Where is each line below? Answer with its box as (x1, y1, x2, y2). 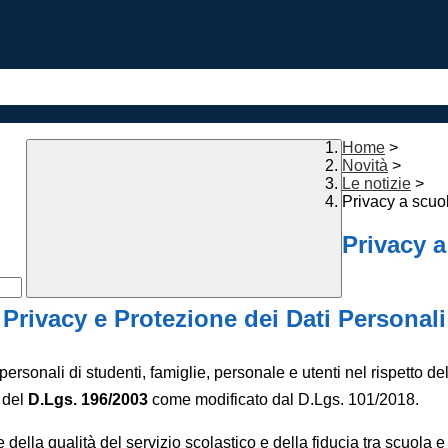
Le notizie (342, 175, 411, 193)
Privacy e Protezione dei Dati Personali (2, 305, 446, 333)
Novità (342, 157, 388, 175)
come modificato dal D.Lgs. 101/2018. (148, 391, 419, 409)
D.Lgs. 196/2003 (28, 391, 148, 409)
